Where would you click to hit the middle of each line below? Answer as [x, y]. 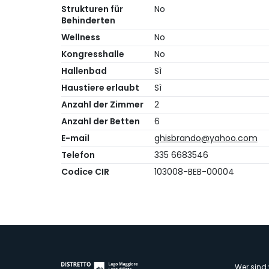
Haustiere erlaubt [100, 88]
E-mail [75, 138]
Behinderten [88, 21]
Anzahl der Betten [101, 122]
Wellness [81, 38]
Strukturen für [92, 9]
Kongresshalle [93, 54]
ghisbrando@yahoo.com [206, 138]
